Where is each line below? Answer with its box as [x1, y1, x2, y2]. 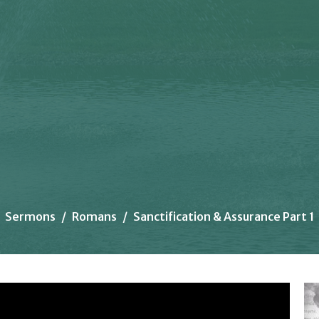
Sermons [5, 209, 56, 224]
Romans [72, 209, 117, 224]
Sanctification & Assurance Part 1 [133, 209, 314, 224]
